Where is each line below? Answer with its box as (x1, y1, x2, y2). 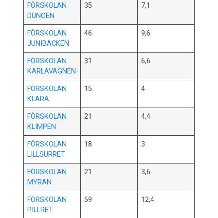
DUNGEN (27, 12, 55, 20)
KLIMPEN (27, 123, 56, 131)
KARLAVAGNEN (27, 67, 76, 76)
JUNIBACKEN (27, 39, 70, 48)
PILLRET (27, 206, 54, 215)
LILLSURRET (27, 150, 66, 159)
